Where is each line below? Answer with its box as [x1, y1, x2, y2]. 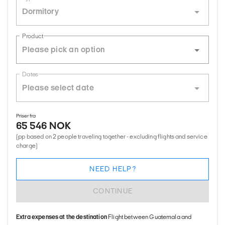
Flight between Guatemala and [108, 213, 192, 220]
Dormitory [22, 7, 59, 16]
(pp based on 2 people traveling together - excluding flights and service [16, 133, 207, 140]
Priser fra [16, 113, 36, 119]
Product [22, 33, 43, 40]
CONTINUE [93, 187, 133, 195]
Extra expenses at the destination [16, 213, 108, 220]
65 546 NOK [16, 120, 71, 131]
